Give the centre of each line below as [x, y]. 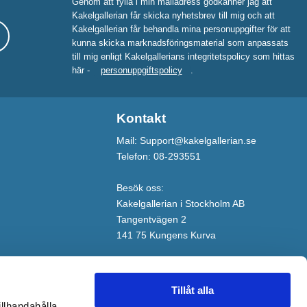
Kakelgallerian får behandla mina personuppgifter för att [181, 29]
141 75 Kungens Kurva [167, 235]
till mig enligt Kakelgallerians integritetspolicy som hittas [183, 56]
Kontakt [142, 119]
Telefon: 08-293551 [159, 157]
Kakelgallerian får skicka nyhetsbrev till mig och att [173, 15]
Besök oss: [140, 188]
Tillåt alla [193, 290]
